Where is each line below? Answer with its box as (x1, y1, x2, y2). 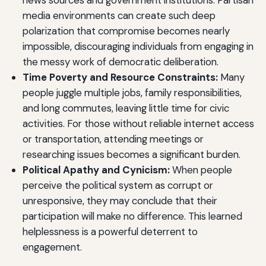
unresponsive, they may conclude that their (22, 194, 217, 207)
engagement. (22, 240, 82, 254)
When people (169, 163, 232, 176)
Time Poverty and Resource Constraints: (22, 70, 218, 84)
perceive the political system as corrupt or (22, 178, 213, 192)
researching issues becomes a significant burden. (22, 147, 240, 161)
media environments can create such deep (22, 8, 216, 22)
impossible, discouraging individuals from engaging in (22, 39, 254, 53)
